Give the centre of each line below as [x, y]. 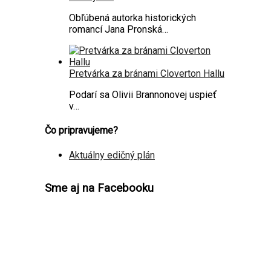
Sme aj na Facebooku [99, 188]
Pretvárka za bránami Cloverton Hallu [147, 74]
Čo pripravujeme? [81, 131]
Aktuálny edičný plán [112, 155]
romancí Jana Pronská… [119, 30]
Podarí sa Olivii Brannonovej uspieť [143, 95]
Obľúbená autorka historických [132, 18]
